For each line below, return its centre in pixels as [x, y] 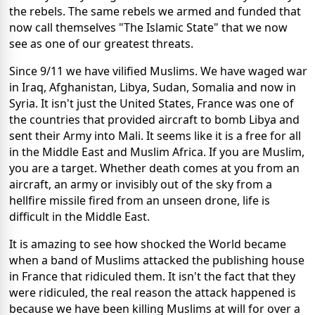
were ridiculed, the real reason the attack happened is [153, 292]
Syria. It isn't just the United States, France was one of [152, 103]
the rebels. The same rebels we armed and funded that [155, 11]
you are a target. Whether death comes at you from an [154, 168]
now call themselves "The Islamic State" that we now [148, 27]
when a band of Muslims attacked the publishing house [157, 260]
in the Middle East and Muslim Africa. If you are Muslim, [157, 152]
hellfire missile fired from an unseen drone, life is [140, 200]
